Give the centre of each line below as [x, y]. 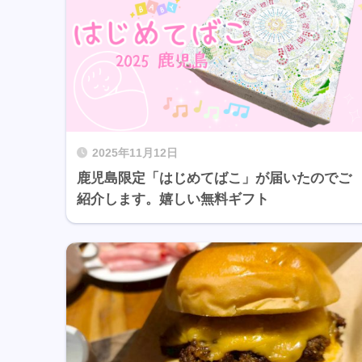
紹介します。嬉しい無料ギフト [173, 199]
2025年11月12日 [135, 153]
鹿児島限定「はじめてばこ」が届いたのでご [214, 178]
